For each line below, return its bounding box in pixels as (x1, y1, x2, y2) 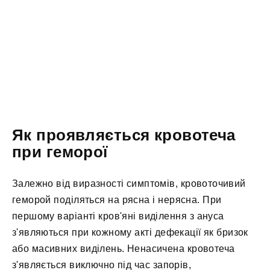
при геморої (12, 143, 108, 160)
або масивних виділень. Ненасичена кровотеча (12, 243, 235, 254)
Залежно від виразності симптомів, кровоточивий (12, 178, 246, 189)
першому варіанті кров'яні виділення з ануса (12, 211, 224, 222)
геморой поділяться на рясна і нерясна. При (12, 195, 222, 206)
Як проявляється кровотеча (12, 126, 236, 143)
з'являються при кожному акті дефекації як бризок (12, 227, 248, 238)
